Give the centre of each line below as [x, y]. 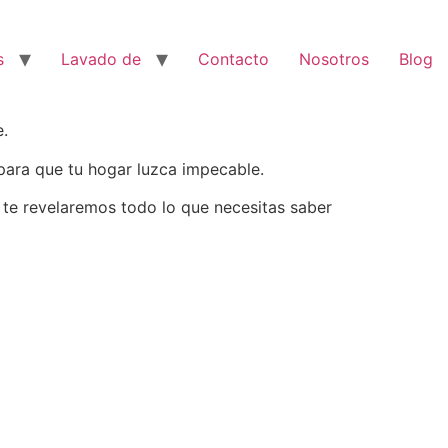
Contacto [233, 59]
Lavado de [101, 59]
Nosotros [334, 59]
